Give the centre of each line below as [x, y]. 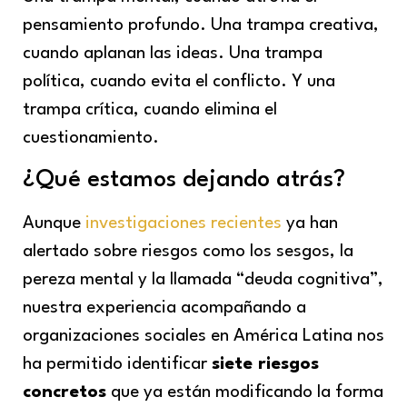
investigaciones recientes [184, 224]
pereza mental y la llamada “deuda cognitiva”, [203, 280]
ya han [310, 224]
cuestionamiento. [91, 138]
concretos [65, 393]
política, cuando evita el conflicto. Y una [179, 81]
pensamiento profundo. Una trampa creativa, [201, 25]
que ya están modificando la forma [245, 393]
